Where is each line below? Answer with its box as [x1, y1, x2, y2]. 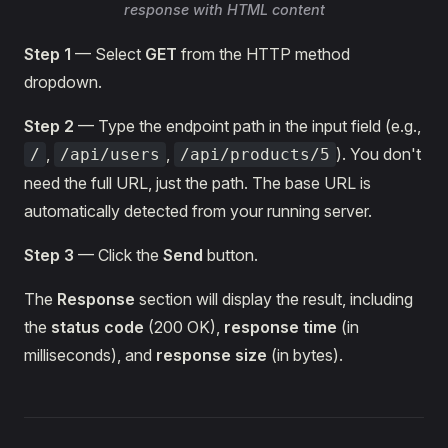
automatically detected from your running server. [24, 200, 372, 221]
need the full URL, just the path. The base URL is [24, 172, 371, 193]
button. [203, 244, 258, 265]
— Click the [74, 244, 163, 265]
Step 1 [24, 43, 71, 64]
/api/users [60, 144, 160, 164]
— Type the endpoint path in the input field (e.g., [74, 115, 421, 136]
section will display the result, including [135, 288, 413, 309]
